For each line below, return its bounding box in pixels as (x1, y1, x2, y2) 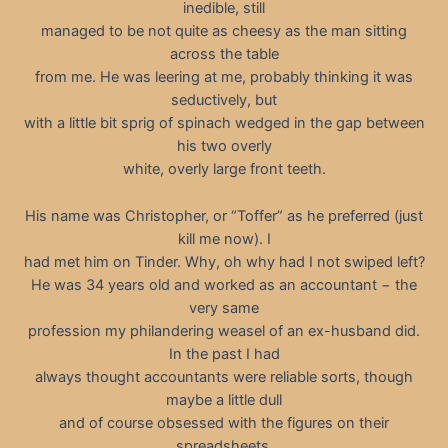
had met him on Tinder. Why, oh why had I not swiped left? (23, 252, 425, 271)
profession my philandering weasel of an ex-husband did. (28, 321, 420, 340)
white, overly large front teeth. (122, 160, 326, 179)
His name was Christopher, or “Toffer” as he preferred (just (25, 206, 423, 225)
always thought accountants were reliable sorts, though (35, 367, 413, 386)
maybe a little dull (166, 390, 282, 409)
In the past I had (168, 344, 280, 363)
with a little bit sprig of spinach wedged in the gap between (23, 114, 425, 133)
